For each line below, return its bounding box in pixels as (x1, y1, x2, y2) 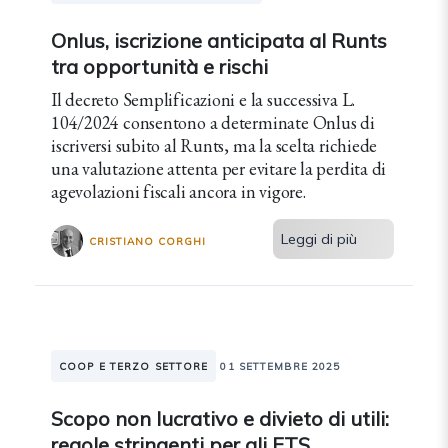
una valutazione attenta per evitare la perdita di (51, 157, 387, 180)
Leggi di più (281, 230, 358, 248)
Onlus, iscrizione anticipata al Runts (51, 28, 387, 53)
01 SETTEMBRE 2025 (220, 360, 341, 373)
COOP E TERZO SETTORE (59, 360, 209, 373)
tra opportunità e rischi (51, 54, 268, 79)
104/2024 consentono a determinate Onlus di (51, 111, 375, 134)
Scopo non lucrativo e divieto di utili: (51, 406, 389, 431)
